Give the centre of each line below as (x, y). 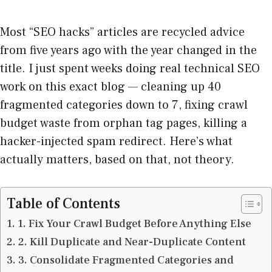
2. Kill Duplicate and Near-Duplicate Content (132, 242)
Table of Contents (63, 203)
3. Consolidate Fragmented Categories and (126, 260)
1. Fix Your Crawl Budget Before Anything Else (134, 223)
